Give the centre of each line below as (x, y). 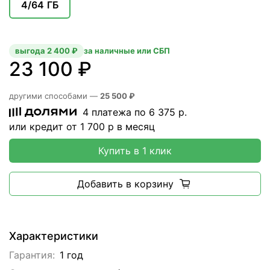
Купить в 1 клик (135, 151)
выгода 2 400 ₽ (46, 51)
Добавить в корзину (125, 184)
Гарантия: (32, 255)
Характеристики (54, 236)
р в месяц (130, 127)
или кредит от (45, 127)
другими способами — (55, 96)
